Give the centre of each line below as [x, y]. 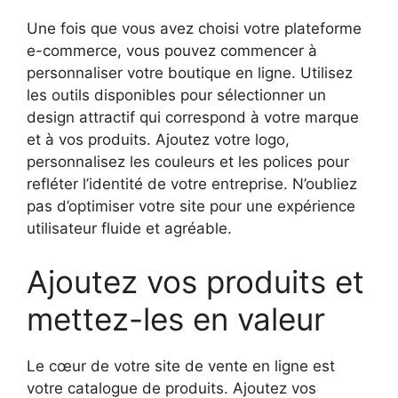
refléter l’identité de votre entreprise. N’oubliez [192, 184]
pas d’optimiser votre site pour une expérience [191, 207]
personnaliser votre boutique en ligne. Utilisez [190, 73]
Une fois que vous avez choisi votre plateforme [194, 29]
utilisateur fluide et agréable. [129, 229]
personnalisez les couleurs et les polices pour [188, 162]
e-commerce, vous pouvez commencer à [172, 51]
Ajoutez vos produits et [195, 281]
